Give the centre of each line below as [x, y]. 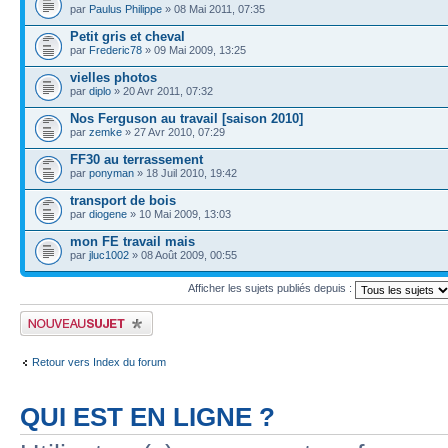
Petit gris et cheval [127, 36]
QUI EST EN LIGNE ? [147, 416]
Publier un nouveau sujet [79, 316]
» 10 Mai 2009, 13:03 [179, 213]
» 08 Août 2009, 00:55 [183, 254]
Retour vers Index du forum [99, 362]
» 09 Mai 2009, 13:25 [194, 49]
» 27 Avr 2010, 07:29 [173, 131]
